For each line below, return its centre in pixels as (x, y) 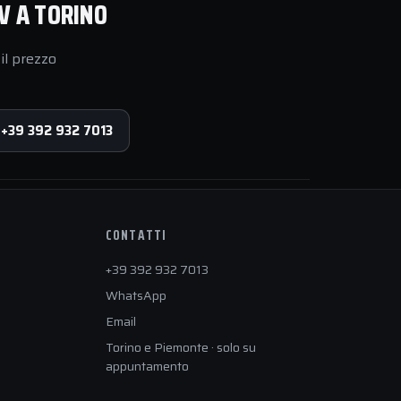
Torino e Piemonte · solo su (180, 347)
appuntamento (147, 366)
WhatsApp (136, 295)
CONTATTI (136, 235)
